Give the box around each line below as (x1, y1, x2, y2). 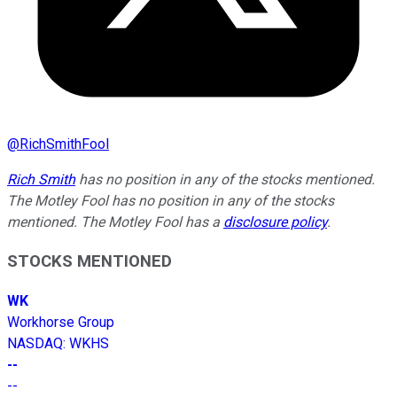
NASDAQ (7, 335, 63, 353)
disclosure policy (223, 213, 327, 230)
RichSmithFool (19, 135, 109, 152)
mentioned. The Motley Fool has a (7, 213, 223, 230)
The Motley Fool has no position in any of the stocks (7, 191, 334, 209)
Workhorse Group (7, 314, 114, 331)
